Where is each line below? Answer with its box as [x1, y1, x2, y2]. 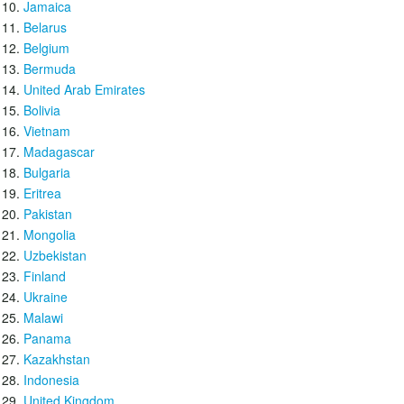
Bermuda [23, 60, 76, 78]
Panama [23, 329, 71, 347]
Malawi [23, 308, 63, 326]
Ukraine [23, 288, 68, 306]
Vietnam [23, 122, 70, 140]
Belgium [23, 39, 69, 57]
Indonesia [23, 371, 79, 389]
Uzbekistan [23, 246, 87, 264]
